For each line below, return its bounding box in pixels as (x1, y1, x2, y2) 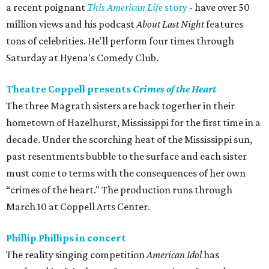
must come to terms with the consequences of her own (6, 167, 246, 180)
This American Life (87, 1, 163, 14)
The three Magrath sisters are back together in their (6, 100, 235, 112)
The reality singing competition (6, 249, 147, 261)
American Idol (147, 249, 202, 261)
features (204, 18, 243, 31)
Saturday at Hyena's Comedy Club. (6, 52, 159, 64)
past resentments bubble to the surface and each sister (6, 150, 247, 163)
